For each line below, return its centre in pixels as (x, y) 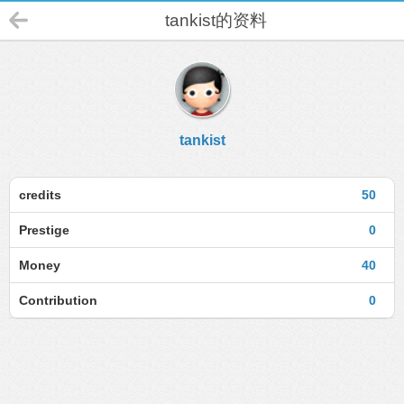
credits (40, 195)
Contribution (58, 300)
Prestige (44, 230)
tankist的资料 (216, 20)
